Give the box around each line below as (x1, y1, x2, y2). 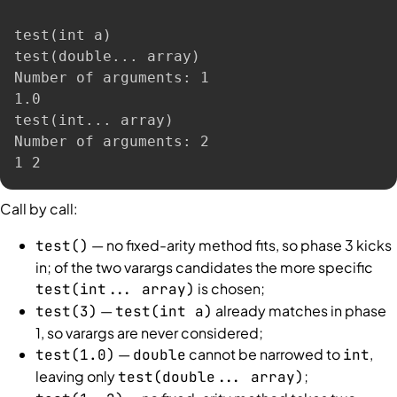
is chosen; (195, 278, 265, 298)
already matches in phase (213, 300, 386, 320)
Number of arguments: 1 (14, 69, 209, 87)
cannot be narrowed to (186, 344, 343, 363)
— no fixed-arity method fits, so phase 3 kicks (89, 235, 392, 254)
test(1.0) (35, 345, 115, 364)
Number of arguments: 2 (14, 133, 209, 151)
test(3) (35, 301, 97, 321)
